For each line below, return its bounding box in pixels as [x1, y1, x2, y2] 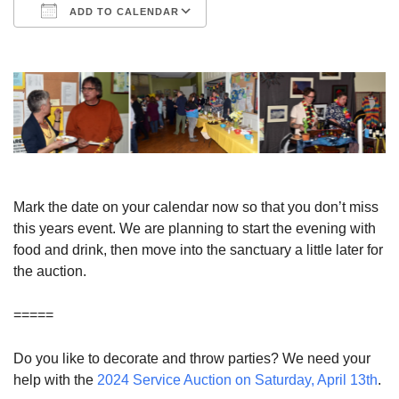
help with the [13, 371, 97, 387]
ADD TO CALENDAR [66, 6, 179, 17]
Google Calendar [224, 37, 332, 53]
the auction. [13, 263, 86, 279]
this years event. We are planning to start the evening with [13, 220, 376, 236]
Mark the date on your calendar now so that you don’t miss [13, 199, 379, 215]
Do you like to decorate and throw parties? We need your [13, 350, 370, 366]
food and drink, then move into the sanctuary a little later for [13, 241, 383, 257]
